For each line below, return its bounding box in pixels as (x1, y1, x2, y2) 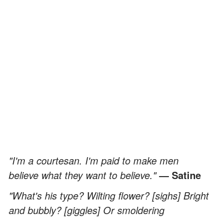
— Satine (159, 167, 201, 182)
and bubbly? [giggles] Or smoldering (9, 202, 164, 217)
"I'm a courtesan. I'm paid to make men (9, 153, 179, 167)
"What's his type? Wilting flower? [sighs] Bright (9, 188, 209, 202)
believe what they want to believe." (9, 167, 159, 182)
